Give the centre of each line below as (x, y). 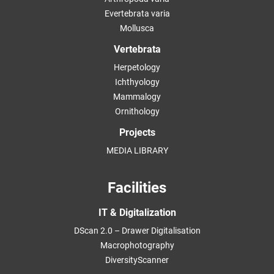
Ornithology (137, 112)
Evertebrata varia (137, 14)
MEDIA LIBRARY (137, 151)
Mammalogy (137, 97)
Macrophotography (137, 246)
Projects (137, 133)
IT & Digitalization (137, 213)
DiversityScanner (137, 260)
